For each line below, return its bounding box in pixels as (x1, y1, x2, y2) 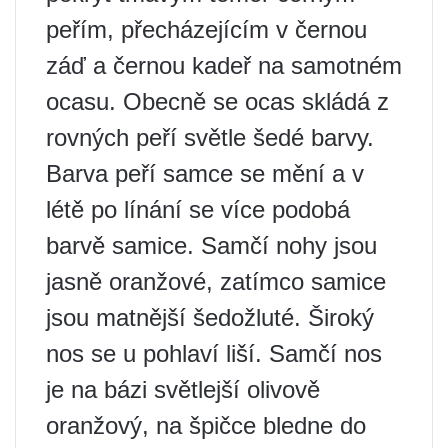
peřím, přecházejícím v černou (46, 16, 367, 43)
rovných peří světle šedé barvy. (46, 124, 374, 151)
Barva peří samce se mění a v (46, 160, 364, 187)
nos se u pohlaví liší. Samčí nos (46, 340, 382, 367)
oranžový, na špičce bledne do (46, 412, 366, 439)
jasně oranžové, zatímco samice (46, 268, 386, 295)
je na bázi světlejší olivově (46, 376, 320, 403)
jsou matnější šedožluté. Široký (46, 304, 374, 331)
